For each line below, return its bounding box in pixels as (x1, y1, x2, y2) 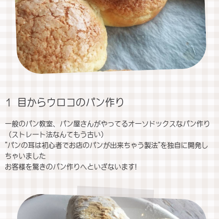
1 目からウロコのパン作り (5, 97, 125, 107)
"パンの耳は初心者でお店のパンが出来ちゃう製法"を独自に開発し (5, 141, 208, 149)
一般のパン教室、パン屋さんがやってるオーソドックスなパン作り (5, 120, 210, 127)
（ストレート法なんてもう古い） (5, 131, 108, 138)
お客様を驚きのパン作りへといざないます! (5, 163, 137, 170)
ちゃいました (5, 152, 46, 159)
